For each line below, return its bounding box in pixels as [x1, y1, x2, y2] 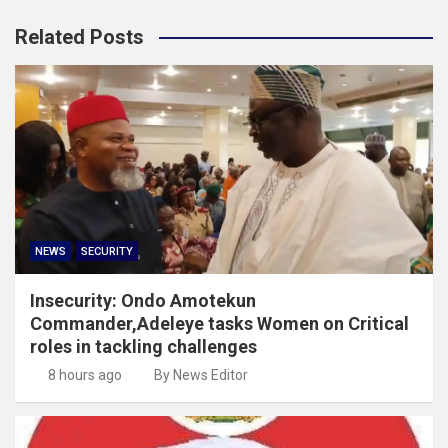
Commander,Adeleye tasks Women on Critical [30, 312, 409, 334]
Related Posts [15, 24, 144, 49]
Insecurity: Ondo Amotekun [30, 289, 256, 311]
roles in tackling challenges [30, 335, 257, 357]
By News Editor [154, 366, 248, 383]
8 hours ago [47, 366, 122, 383]
